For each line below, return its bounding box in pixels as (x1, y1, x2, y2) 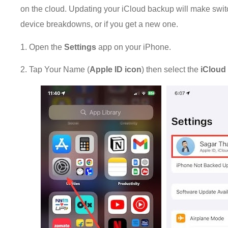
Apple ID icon (90, 65, 142, 74)
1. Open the (20, 42, 65, 51)
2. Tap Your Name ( (20, 65, 90, 74)
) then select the (141, 65, 201, 74)
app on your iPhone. (98, 42, 172, 51)
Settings (64, 42, 99, 51)
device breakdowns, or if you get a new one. (20, 20, 179, 29)
